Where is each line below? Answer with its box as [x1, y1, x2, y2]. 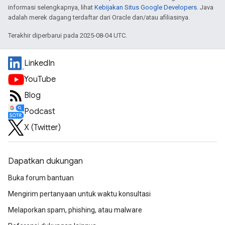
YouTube [24, 74, 56, 84]
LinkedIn [24, 58, 55, 68]
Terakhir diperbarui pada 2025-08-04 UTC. [8, 32, 127, 39]
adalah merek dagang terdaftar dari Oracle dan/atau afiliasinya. [8, 14, 190, 21]
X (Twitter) [24, 123, 61, 133]
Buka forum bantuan [8, 174, 74, 182]
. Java [197, 4, 213, 11]
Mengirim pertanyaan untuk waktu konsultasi [8, 190, 151, 198]
